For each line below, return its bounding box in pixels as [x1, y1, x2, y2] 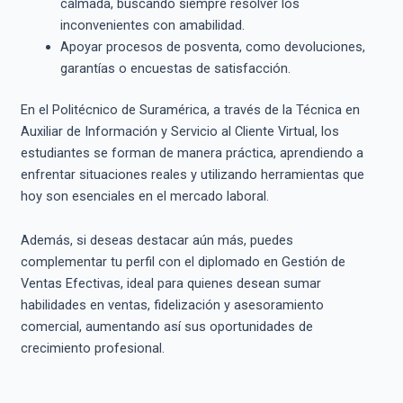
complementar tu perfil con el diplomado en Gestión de [20, 254, 345, 271]
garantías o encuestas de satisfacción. [59, 59, 291, 76]
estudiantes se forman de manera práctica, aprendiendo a [20, 144, 363, 161]
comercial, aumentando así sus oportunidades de [20, 318, 313, 336]
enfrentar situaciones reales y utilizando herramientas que [20, 166, 364, 183]
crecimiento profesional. [20, 340, 165, 357]
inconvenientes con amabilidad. [59, 16, 245, 33]
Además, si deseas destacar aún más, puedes [20, 232, 293, 249]
